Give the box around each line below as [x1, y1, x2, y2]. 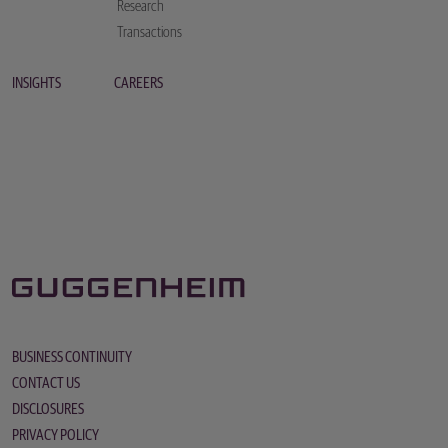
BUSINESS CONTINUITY [12, 350, 132, 365]
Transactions [117, 25, 182, 40]
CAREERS [114, 76, 163, 91]
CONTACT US [12, 376, 80, 391]
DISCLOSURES [12, 402, 84, 417]
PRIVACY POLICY [12, 428, 99, 443]
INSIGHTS [12, 76, 61, 91]
